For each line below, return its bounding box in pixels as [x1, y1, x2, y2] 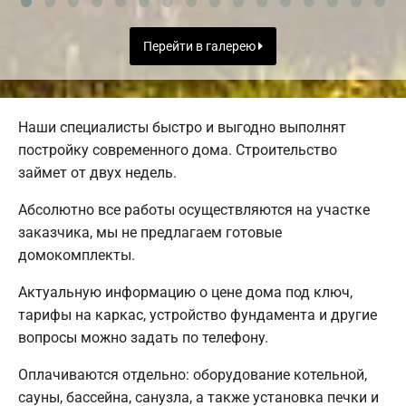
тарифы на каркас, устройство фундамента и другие [18, 305, 377, 324]
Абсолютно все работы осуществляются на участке [18, 200, 370, 218]
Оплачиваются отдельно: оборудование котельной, [18, 365, 367, 383]
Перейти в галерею [143, 38, 258, 54]
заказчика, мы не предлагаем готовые [18, 223, 282, 241]
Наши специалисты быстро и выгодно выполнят [18, 118, 346, 136]
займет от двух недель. [18, 163, 177, 181]
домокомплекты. [18, 246, 135, 264]
